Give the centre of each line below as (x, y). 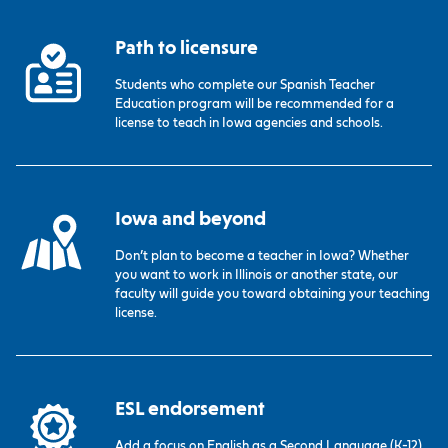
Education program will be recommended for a (255, 105)
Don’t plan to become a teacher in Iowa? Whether (262, 257)
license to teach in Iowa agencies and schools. (249, 124)
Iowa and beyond (191, 219)
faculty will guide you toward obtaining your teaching (273, 295)
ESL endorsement (190, 409)
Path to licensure (187, 48)
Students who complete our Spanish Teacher (245, 86)
